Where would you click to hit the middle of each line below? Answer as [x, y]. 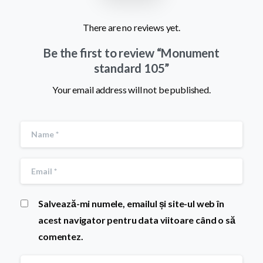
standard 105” [131, 68]
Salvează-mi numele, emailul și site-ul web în [131, 204]
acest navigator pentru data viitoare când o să [137, 220]
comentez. [61, 237]
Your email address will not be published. [131, 90]
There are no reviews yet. [131, 28]
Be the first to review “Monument [131, 53]
